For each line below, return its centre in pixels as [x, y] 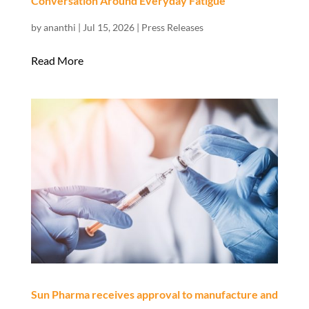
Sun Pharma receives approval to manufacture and [154, 295]
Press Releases [172, 28]
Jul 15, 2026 [108, 28]
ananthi [59, 28]
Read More [57, 61]
